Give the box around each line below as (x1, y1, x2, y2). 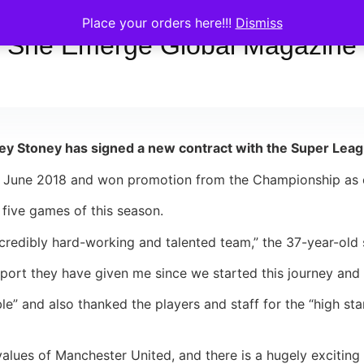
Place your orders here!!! (81, 15, 236, 31)
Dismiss (235, 15, 283, 31)
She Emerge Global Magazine (7, 31, 357, 60)
